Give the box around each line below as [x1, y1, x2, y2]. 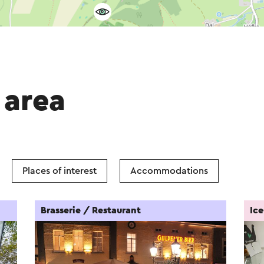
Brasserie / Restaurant [41, 206, 141, 215]
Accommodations [130, 166, 208, 176]
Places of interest [22, 166, 97, 176]
